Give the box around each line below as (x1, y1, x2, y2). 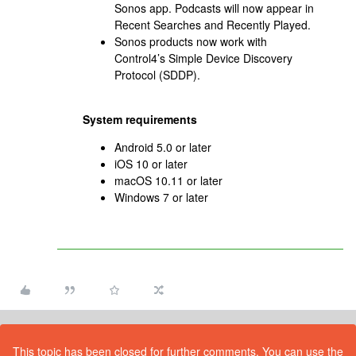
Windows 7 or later (114, 189, 208, 205)
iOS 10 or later (114, 156, 188, 172)
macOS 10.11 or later (114, 172, 222, 188)
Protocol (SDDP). (114, 67, 200, 83)
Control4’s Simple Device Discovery (114, 50, 292, 66)
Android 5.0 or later (114, 139, 211, 155)
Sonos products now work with (114, 33, 267, 49)
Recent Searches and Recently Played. (114, 17, 311, 33)
